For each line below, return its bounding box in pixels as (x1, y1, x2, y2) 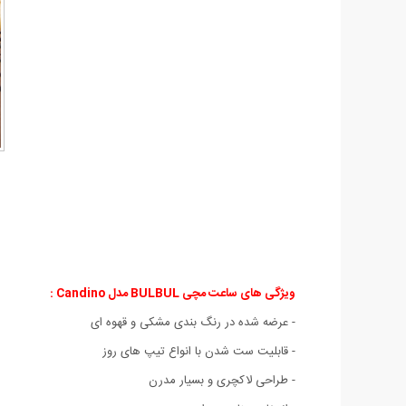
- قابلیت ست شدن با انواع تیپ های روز (102, 341, 295, 362)
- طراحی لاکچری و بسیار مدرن (149, 370, 295, 391)
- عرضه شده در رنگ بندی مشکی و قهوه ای (91, 312, 295, 333)
